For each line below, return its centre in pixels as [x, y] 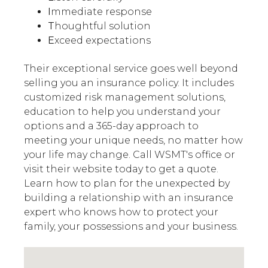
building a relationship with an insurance [129, 197]
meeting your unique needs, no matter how [133, 140]
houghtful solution [103, 26]
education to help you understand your [122, 111]
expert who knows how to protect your [121, 212]
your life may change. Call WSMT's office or [130, 154]
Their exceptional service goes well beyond [131, 68]
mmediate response [101, 12]
